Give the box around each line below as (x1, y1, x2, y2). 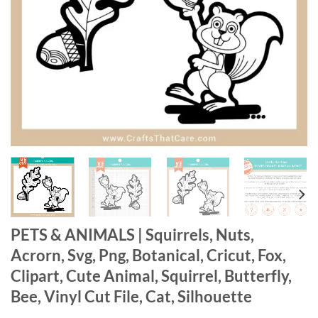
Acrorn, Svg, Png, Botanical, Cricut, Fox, (11, 245, 286, 265)
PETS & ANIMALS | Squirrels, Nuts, (11, 224, 254, 244)
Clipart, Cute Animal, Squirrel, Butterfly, (11, 265, 292, 285)
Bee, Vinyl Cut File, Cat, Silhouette (11, 286, 252, 306)
